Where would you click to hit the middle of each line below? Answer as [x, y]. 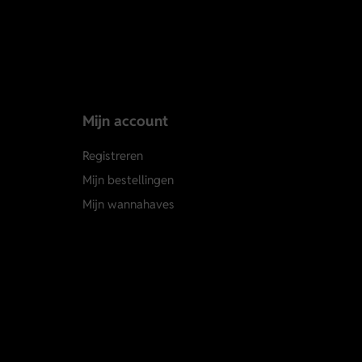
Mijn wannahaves [128, 204]
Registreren [113, 156]
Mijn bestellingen [128, 180]
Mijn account [125, 121]
